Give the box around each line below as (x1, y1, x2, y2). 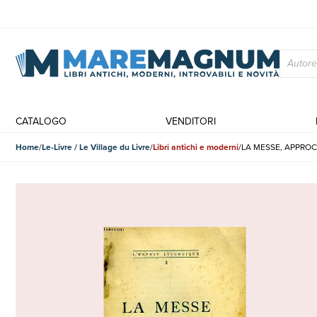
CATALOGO (16, 114, 67, 129)
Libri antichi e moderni (153, 141, 238, 154)
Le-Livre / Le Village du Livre (42, 141, 150, 154)
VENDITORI (166, 114, 217, 129)
